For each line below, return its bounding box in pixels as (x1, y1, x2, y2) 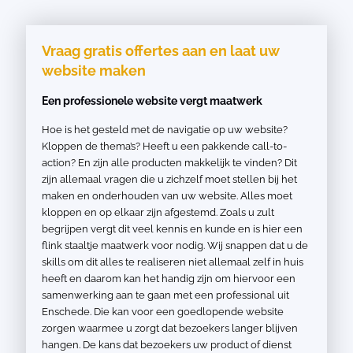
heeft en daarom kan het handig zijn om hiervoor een (42, 273, 295, 284)
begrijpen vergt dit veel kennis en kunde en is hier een (42, 223, 303, 235)
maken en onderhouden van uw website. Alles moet (42, 190, 292, 202)
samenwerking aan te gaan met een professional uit (42, 289, 289, 301)
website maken (42, 62, 146, 79)
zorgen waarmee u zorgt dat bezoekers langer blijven (42, 322, 298, 334)
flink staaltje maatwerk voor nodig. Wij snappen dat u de (42, 240, 308, 251)
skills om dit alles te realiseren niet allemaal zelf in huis (42, 256, 303, 268)
